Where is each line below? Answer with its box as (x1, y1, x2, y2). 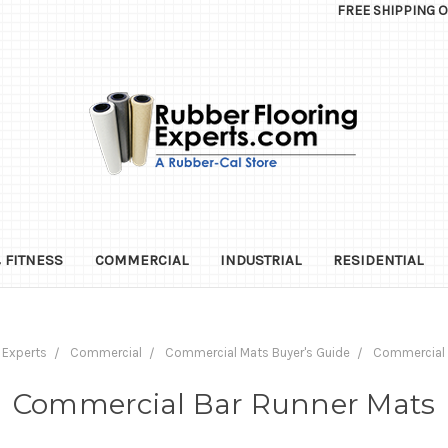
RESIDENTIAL (332, 250, 423, 269)
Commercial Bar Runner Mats (12, 386, 436, 421)
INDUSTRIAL (219, 250, 301, 269)
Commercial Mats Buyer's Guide (164, 344, 350, 360)
